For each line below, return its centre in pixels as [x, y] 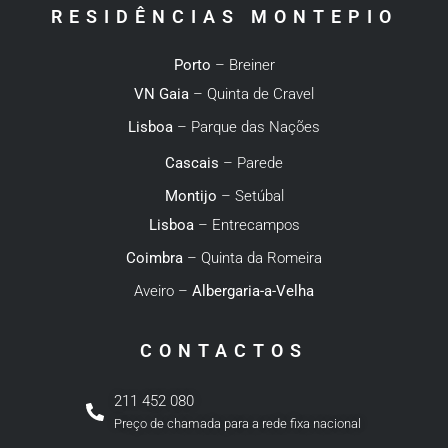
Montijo [192, 196]
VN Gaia [161, 94]
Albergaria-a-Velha [253, 291]
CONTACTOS [224, 350]
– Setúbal [252, 196]
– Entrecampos [246, 224]
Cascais [192, 162]
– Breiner [242, 65]
